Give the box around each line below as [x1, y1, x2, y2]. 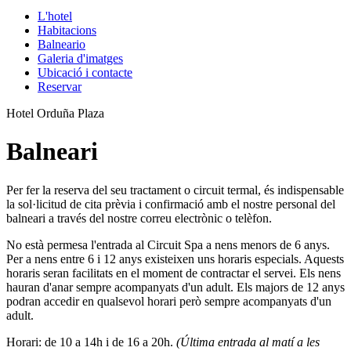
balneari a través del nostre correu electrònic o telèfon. [6, 211, 278, 225]
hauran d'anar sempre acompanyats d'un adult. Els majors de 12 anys [6, 280, 345, 294]
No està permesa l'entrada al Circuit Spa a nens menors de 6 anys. [6, 237, 330, 251]
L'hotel [38, 9, 72, 23]
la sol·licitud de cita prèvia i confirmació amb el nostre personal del [6, 197, 335, 211]
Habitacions [38, 24, 96, 37]
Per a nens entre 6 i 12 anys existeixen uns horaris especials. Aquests [6, 251, 344, 266]
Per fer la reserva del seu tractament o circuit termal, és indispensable [6, 183, 344, 197]
